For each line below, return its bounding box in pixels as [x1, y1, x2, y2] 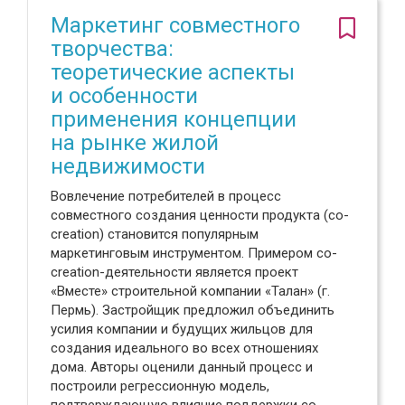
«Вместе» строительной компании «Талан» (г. [51, 283, 330, 299]
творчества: [51, 36, 174, 61]
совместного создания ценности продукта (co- [51, 207, 349, 223]
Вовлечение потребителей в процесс [51, 188, 281, 204]
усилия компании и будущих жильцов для [51, 321, 313, 337]
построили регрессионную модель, [51, 378, 269, 394]
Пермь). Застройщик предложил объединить [51, 302, 334, 318]
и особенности [51, 83, 198, 108]
